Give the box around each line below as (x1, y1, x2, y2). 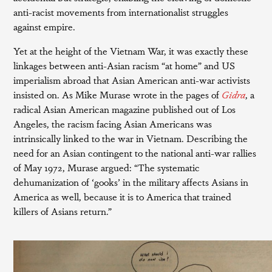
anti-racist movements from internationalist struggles (13, 5, 229, 19)
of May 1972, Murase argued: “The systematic (13, 160, 200, 174)
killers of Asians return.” (13, 204, 112, 218)
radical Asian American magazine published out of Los (13, 102, 236, 116)
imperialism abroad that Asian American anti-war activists (13, 73, 251, 87)
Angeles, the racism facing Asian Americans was (13, 117, 212, 131)
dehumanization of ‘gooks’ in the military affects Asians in (13, 175, 249, 189)
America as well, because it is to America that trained (13, 189, 232, 203)
